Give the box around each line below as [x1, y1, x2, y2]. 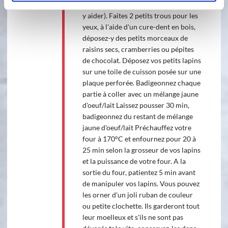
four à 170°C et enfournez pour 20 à [82, 134, 196, 143]
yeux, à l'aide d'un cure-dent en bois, [82, 22, 195, 31]
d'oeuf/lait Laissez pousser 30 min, [82, 100, 189, 109]
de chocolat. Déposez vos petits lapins [82, 55, 201, 65]
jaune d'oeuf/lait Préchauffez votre [82, 123, 191, 132]
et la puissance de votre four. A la [82, 156, 186, 165]
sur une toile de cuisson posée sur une [82, 67, 201, 76]
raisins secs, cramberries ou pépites [82, 44, 194, 53]
